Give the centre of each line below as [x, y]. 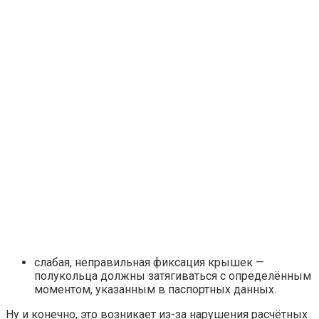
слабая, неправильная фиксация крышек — [149, 262]
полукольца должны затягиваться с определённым [173, 276]
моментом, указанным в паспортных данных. [155, 289]
